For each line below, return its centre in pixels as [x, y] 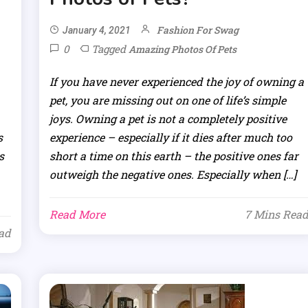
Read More [78, 214]
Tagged [110, 49]
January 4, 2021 [97, 31]
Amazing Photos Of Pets [183, 49]
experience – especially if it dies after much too [171, 137]
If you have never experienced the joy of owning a [177, 82]
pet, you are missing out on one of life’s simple [168, 100]
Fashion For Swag [198, 30]
